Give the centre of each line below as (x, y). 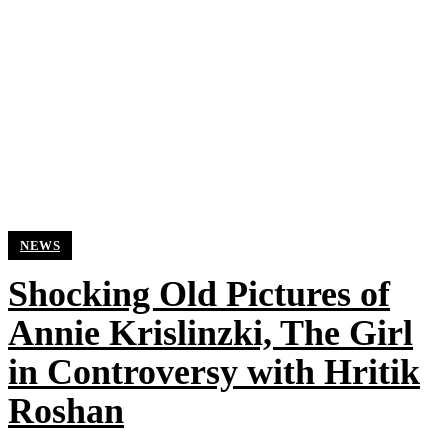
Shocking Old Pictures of (199, 294)
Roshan (66, 411)
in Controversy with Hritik (214, 372)
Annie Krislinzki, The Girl (210, 333)
